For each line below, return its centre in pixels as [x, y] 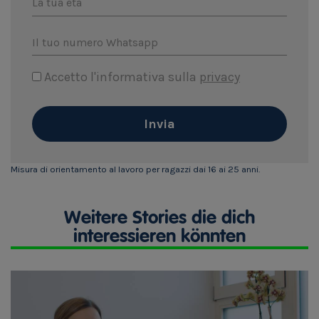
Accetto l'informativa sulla [120, 77]
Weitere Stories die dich [159, 219]
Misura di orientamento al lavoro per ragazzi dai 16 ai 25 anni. [135, 169]
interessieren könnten [159, 237]
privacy [220, 77]
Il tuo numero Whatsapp [95, 42]
